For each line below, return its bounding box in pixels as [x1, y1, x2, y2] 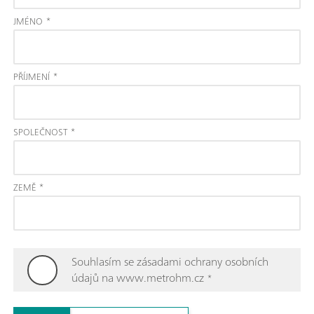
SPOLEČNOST [13, 124, 67, 140]
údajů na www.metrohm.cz [71, 268, 204, 287]
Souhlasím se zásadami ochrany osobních [71, 252, 268, 271]
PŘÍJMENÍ [13, 69, 50, 85]
